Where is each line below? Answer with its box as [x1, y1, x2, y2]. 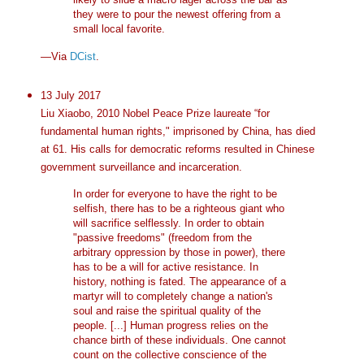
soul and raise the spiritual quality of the [72, 304, 261, 317]
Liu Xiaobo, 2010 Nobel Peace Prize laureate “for [40, 107, 270, 120]
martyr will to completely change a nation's [72, 289, 273, 302]
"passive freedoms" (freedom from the [72, 231, 252, 244]
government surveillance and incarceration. [40, 161, 242, 174]
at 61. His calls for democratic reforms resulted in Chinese [40, 143, 314, 156]
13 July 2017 [40, 89, 101, 102]
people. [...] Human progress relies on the [72, 318, 268, 331]
